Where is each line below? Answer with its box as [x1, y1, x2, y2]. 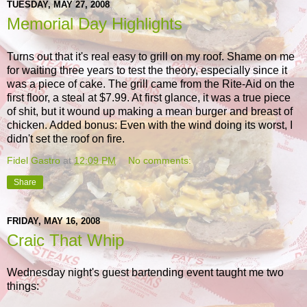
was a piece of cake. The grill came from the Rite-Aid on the [7, 77, 295, 90]
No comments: [128, 154, 192, 166]
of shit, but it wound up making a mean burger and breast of [7, 105, 293, 117]
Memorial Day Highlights [7, 14, 182, 33]
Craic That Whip [7, 230, 124, 249]
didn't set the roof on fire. [7, 132, 125, 145]
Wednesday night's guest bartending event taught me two [7, 267, 284, 279]
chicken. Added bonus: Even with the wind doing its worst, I [7, 119, 293, 131]
